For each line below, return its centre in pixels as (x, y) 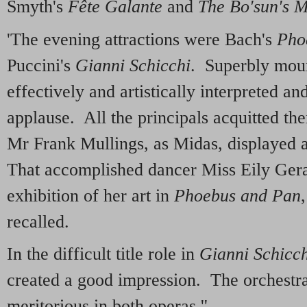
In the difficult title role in (103, 254)
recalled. (38, 221)
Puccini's (41, 65)
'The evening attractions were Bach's (142, 39)
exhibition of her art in (90, 195)
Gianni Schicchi (133, 65)
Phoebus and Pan (237, 195)
